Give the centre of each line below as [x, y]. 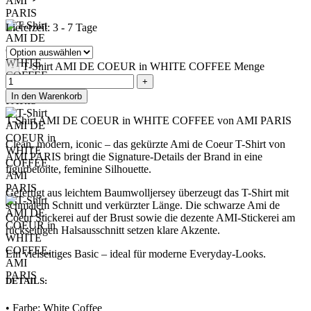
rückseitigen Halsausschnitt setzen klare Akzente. [113, 230]
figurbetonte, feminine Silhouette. [78, 169]
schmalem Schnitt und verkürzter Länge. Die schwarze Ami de [143, 205]
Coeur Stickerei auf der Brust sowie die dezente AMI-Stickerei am [150, 218]
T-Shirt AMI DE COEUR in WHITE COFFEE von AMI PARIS [149, 120]
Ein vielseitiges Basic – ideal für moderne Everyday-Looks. [136, 254]
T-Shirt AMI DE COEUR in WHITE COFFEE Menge [143, 66]
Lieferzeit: [29, 27]
